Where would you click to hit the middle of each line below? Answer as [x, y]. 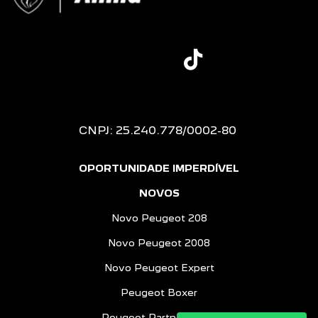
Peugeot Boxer [159, 292]
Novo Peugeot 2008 [159, 243]
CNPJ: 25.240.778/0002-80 [158, 130]
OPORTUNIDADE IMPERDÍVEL [159, 168]
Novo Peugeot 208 [159, 218]
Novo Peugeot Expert [159, 268]
